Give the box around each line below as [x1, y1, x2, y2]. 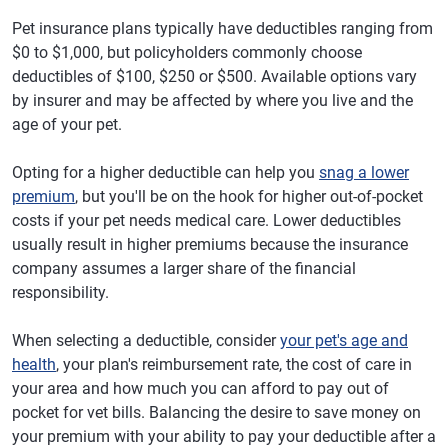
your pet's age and [280, 331, 408, 350]
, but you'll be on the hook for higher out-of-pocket [75, 187, 423, 206]
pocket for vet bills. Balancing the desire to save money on [12, 403, 421, 422]
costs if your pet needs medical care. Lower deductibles [12, 211, 401, 230]
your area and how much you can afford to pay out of [12, 379, 389, 398]
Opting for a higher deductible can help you [12, 163, 319, 182]
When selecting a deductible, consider [12, 331, 280, 350]
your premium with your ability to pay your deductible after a [12, 427, 436, 446]
